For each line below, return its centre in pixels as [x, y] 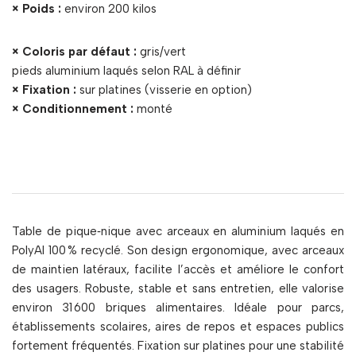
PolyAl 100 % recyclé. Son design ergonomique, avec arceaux [178, 251]
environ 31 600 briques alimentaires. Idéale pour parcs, [178, 308]
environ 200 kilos [109, 9]
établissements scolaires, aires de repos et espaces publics [178, 327]
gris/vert [161, 52]
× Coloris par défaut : [74, 52]
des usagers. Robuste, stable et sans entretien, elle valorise [178, 289]
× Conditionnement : [73, 109]
